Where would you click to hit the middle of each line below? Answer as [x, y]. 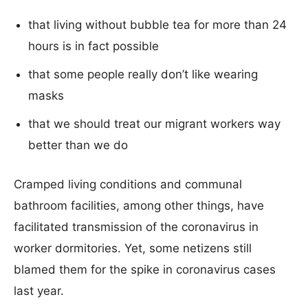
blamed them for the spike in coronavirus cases [145, 269]
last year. [39, 291]
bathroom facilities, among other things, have [139, 206]
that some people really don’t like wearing [143, 74]
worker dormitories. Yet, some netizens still [133, 248]
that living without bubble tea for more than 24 [157, 25]
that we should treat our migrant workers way [154, 124]
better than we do [78, 145]
